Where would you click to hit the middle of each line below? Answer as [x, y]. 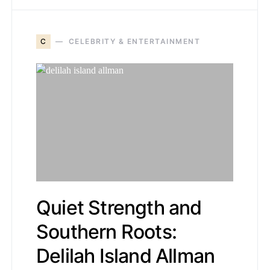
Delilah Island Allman [126, 256]
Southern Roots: [106, 232]
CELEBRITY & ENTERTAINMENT [134, 41]
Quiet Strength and [119, 208]
